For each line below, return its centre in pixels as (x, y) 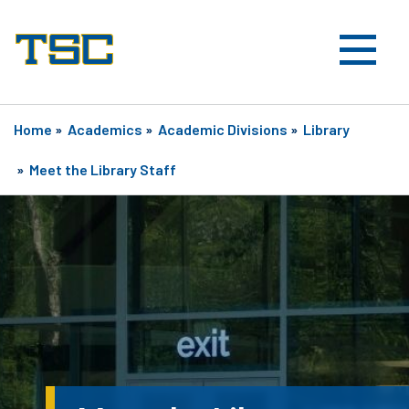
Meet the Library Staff (103, 170)
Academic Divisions (223, 130)
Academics (105, 130)
